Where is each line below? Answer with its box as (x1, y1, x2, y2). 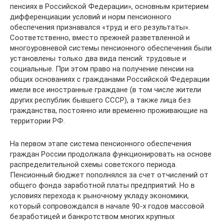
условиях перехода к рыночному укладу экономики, (10, 191, 189, 200)
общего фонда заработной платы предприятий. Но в (10, 180, 195, 190)
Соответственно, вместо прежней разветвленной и (10, 33, 190, 42)
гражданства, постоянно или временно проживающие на (10, 106, 208, 115)
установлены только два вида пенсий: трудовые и (10, 54, 186, 63)
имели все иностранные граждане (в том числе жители (10, 85, 201, 94)
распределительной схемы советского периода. (10, 160, 177, 169)
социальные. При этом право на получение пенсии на (10, 64, 194, 73)
